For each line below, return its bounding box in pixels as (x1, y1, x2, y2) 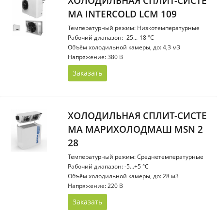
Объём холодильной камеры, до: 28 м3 (68, 172, 179, 180)
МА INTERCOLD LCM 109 (68, 8, 177, 20)
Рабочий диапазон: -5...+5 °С (68, 162, 149, 170)
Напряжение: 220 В (68, 182, 123, 190)
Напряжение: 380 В (68, 53, 123, 61)
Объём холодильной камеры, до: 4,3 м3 (68, 43, 180, 51)
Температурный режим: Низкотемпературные (68, 24, 200, 32)
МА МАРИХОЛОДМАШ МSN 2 (68, 123, 203, 136)
